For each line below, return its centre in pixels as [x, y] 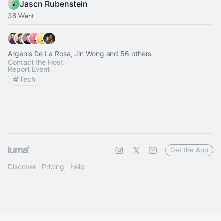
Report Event [29, 69]
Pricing [53, 166]
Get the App [189, 150]
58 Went [21, 15]
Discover [22, 166]
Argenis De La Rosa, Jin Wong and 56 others [80, 54]
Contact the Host [36, 62]
